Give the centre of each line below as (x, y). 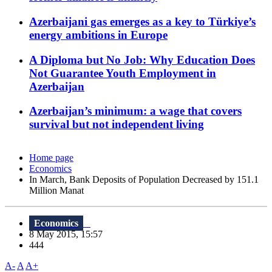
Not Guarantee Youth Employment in (123, 73)
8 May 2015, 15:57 (70, 234)
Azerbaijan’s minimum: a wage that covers (135, 111)
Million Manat (56, 191)
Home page (51, 158)
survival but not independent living (117, 124)
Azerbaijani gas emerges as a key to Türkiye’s (142, 21)
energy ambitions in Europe (98, 35)
